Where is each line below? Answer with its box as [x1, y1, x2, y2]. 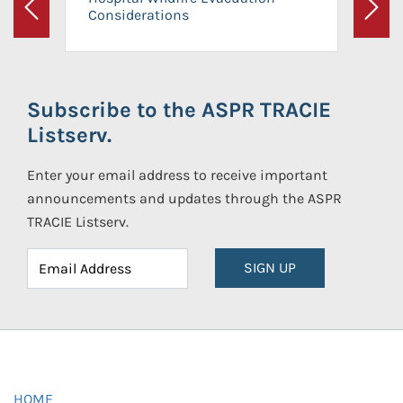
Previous [30, 9, 87, 27]
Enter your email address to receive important [27, 166, 327, 184]
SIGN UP [244, 259, 296, 276]
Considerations [88, 5, 189, 23]
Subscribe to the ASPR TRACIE [27, 97, 331, 122]
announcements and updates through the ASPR [27, 190, 342, 207]
